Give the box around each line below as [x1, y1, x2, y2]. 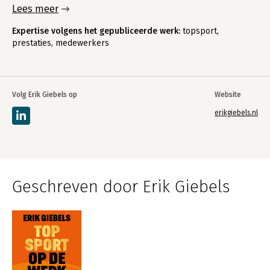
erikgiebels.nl [215, 108, 258, 117]
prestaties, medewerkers [12, 38, 109, 48]
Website [215, 90, 241, 99]
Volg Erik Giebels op [12, 90, 77, 99]
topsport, [180, 26, 219, 36]
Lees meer [12, 3, 58, 14]
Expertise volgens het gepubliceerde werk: [12, 26, 180, 36]
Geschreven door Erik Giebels [12, 177, 230, 196]
